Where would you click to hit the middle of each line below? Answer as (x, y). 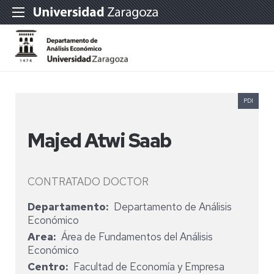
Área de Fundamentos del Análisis (137, 237)
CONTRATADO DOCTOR (88, 182)
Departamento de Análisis (172, 207)
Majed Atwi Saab (99, 140)
